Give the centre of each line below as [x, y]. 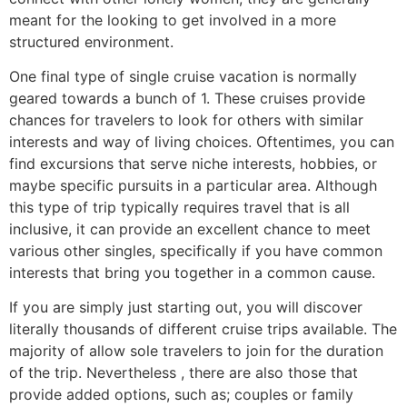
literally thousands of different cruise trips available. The [203, 329]
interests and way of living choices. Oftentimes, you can [202, 141]
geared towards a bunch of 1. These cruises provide [187, 98]
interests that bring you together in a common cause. [192, 272]
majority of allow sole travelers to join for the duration [196, 351]
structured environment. [91, 41]
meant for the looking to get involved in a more [173, 20]
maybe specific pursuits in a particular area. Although [193, 185]
